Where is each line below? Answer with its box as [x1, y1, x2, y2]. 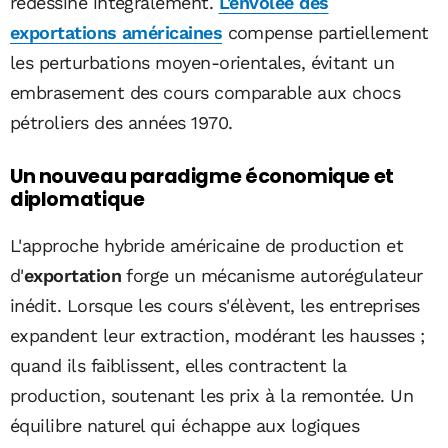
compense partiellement [222, 22, 429, 44]
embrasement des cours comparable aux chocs [10, 82, 401, 104]
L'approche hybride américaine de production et [10, 234, 404, 256]
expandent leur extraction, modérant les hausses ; [10, 324, 425, 346]
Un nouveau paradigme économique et [10, 163, 394, 191]
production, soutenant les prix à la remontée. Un [10, 384, 414, 406]
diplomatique [10, 186, 145, 214]
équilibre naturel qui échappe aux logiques [10, 414, 360, 436]
